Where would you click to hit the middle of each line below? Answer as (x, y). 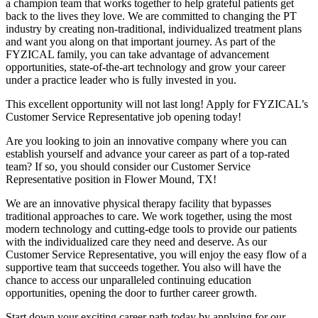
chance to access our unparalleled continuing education (128, 280)
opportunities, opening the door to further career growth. (131, 293)
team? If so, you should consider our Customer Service (128, 167)
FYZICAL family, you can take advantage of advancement (137, 55)
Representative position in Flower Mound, (100, 180)
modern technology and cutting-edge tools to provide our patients (151, 229)
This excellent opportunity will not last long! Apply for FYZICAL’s (157, 104)
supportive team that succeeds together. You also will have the (143, 268)
